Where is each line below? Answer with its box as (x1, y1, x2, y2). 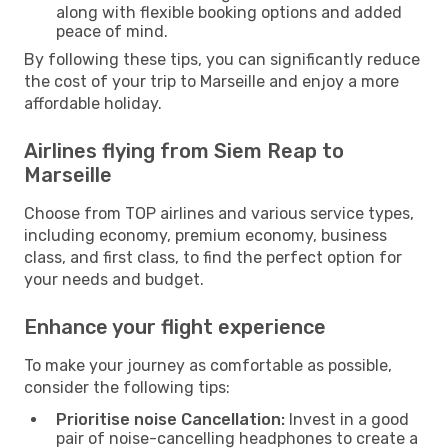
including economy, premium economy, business (24, 225, 387, 245)
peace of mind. (56, 21, 168, 41)
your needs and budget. (24, 269, 204, 289)
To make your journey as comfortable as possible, (24, 355, 392, 375)
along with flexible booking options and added (56, 2, 402, 22)
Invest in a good (285, 409, 409, 429)
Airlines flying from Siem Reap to (24, 138, 344, 163)
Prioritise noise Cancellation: (56, 409, 285, 429)
